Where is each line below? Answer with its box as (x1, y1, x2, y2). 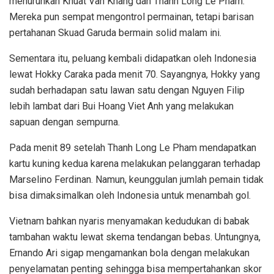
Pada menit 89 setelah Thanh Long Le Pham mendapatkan (9, 141, 256, 154)
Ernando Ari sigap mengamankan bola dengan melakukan (9, 246, 250, 259)
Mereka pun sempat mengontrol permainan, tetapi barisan (9, 10, 254, 23)
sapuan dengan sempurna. (9, 116, 120, 128)
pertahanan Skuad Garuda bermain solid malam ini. (9, 26, 221, 39)
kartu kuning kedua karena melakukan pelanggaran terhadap (9, 157, 261, 169)
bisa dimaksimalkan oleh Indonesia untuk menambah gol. (9, 189, 251, 201)
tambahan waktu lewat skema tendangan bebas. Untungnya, (9, 231, 261, 243)
